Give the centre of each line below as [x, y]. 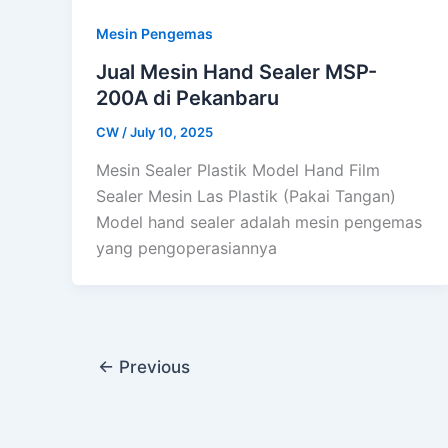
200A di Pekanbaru [187, 97]
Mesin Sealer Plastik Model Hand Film [238, 169]
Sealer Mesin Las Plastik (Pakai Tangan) [246, 195]
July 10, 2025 [171, 131]
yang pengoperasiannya [186, 247]
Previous [151, 366]
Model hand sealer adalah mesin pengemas [259, 221]
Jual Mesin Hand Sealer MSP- [236, 71]
